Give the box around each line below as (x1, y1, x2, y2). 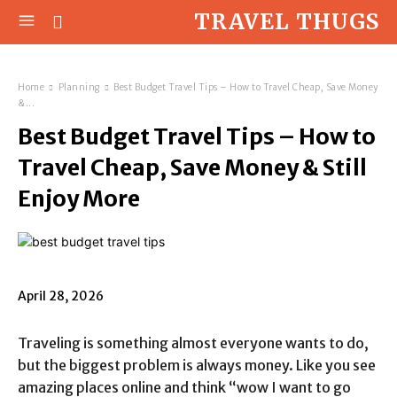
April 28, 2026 (18, 288, 104, 305)
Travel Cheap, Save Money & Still (18, 153, 367, 182)
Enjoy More (18, 184, 140, 213)
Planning (58, 82, 100, 93)
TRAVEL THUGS (194, 8, 379, 35)
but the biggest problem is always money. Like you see (18, 356, 376, 375)
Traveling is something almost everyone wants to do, (18, 334, 369, 353)
